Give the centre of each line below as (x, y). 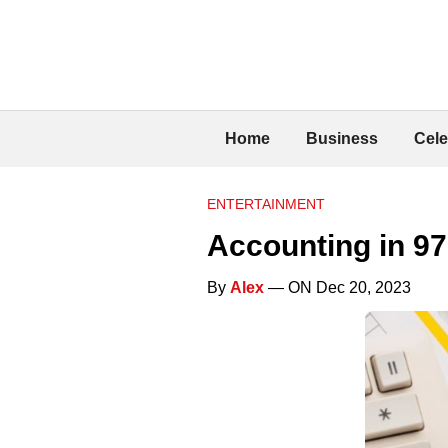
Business (342, 138)
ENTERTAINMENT (266, 203)
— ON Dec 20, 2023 (337, 287)
